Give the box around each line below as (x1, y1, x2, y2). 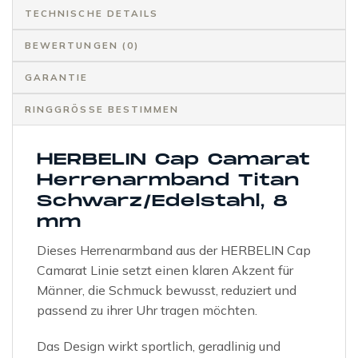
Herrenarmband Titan (37, 170, 300, 190)
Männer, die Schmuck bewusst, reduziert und (37, 281, 296, 298)
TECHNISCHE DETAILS (25, 6, 159, 19)
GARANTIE (25, 70, 89, 83)
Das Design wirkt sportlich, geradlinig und (37, 338, 280, 355)
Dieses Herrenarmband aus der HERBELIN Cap (37, 241, 311, 258)
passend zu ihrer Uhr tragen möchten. (37, 301, 257, 318)
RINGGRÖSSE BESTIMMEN (25, 102, 180, 115)
